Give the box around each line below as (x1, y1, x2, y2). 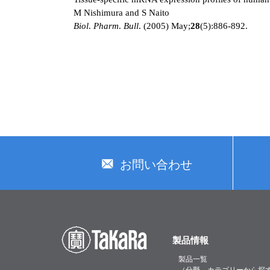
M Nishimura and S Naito (74, 8, 169, 17)
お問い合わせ (120, 158, 192, 171)
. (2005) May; (139, 21, 190, 31)
